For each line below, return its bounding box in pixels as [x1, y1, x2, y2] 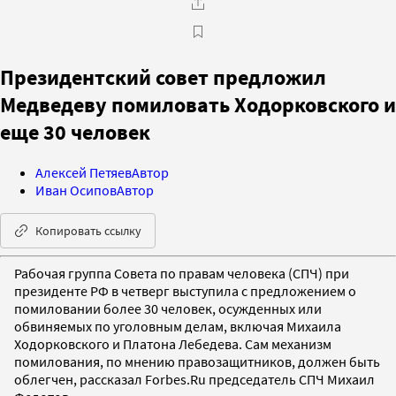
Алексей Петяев [35, 163, 132, 181]
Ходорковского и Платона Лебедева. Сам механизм [14, 334, 331, 353]
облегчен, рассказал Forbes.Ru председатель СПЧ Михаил [14, 369, 375, 388]
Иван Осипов [35, 180, 117, 199]
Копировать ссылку [35, 222, 141, 239]
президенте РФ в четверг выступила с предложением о [14, 281, 356, 300]
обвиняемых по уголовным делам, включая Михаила [14, 316, 341, 335]
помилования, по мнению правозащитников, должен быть [14, 352, 380, 370]
